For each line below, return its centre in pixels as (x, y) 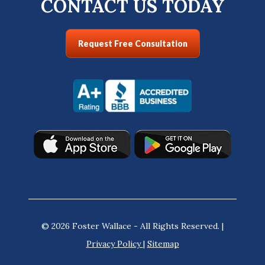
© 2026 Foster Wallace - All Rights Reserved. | (132, 226)
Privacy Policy (114, 243)
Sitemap (163, 243)
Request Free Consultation (132, 43)
